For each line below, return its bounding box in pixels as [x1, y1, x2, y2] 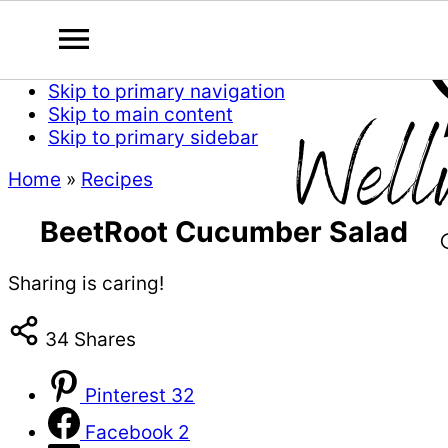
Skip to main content [48, 103, 233, 126]
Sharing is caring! [8, 272, 164, 296]
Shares [74, 328, 136, 352]
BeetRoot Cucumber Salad [40, 213, 408, 249]
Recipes [81, 168, 153, 191]
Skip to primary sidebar [48, 126, 258, 149]
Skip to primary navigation [48, 80, 285, 103]
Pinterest [85, 384, 166, 408]
